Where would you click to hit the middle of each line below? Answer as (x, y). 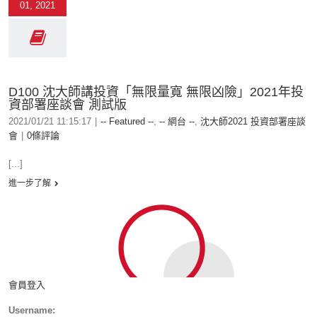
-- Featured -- (127, 121)
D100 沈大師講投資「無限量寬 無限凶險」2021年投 (156, 92)
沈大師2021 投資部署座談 (253, 121)
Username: (32, 310)
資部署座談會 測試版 (68, 105)
